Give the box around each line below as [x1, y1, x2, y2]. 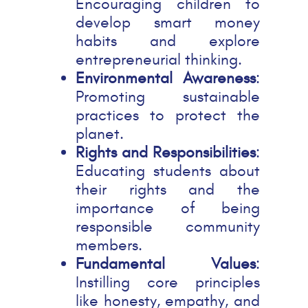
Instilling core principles [76, 273, 260, 292]
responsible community [76, 217, 260, 236]
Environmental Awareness [76, 69, 256, 88]
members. [76, 236, 142, 255]
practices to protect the [76, 106, 260, 125]
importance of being [76, 199, 260, 218]
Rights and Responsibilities [76, 143, 256, 162]
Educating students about [76, 162, 260, 181]
